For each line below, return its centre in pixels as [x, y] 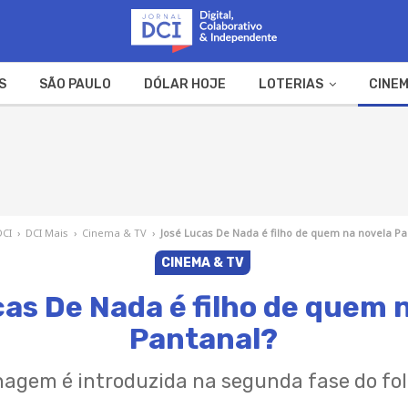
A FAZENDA [145, 127]
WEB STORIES [257, 127]
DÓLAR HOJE [184, 84]
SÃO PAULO [75, 84]
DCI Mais [47, 232]
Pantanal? [204, 338]
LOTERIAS [291, 84]
